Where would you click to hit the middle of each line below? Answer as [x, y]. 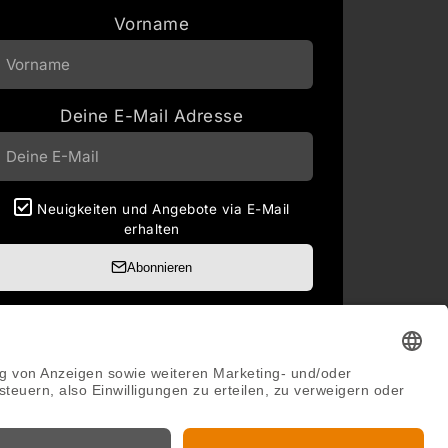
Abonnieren [160, 267]
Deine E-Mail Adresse [152, 115]
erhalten [151, 228]
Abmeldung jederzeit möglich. [151, 318]
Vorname [151, 23]
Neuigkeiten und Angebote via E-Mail [163, 208]
